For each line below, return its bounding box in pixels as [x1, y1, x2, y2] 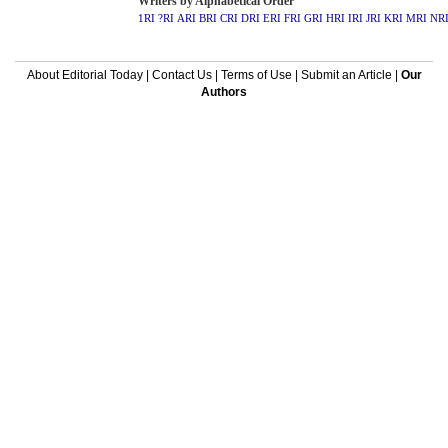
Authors [201, 85, 247, 99]
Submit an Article [300, 68, 392, 82]
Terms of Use [220, 68, 292, 82]
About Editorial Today [26, 68, 143, 82]
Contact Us [151, 68, 212, 82]
